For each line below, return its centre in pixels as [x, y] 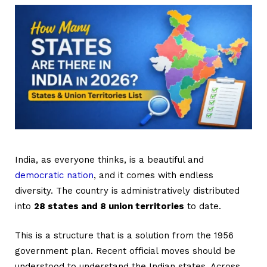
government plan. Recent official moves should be [125, 251]
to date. [203, 206]
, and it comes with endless [153, 175]
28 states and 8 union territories [109, 206]
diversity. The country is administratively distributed [127, 190]
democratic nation [54, 175]
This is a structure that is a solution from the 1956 [124, 235]
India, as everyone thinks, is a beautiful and [109, 159]
